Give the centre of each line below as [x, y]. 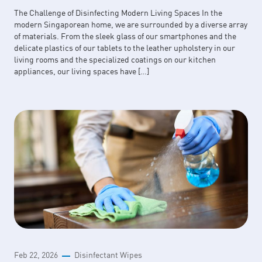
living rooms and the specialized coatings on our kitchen [115, 59]
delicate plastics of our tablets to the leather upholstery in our [125, 47]
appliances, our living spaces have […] [82, 71]
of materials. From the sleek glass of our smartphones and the [125, 36]
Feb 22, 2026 [36, 255]
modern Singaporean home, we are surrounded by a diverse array [131, 24]
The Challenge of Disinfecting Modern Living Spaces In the [118, 12]
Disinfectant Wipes [108, 255]
